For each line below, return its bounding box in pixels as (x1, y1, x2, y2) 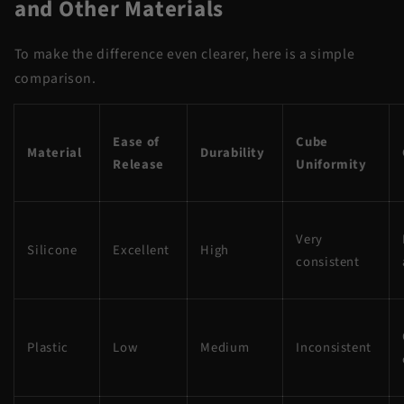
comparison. (14, 68, 100, 88)
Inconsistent (296, 338, 375, 358)
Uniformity (296, 155, 371, 175)
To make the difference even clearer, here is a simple (14, 43, 355, 64)
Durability (200, 143, 269, 163)
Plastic (27, 338, 72, 358)
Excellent (113, 241, 173, 261)
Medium (200, 338, 252, 358)
